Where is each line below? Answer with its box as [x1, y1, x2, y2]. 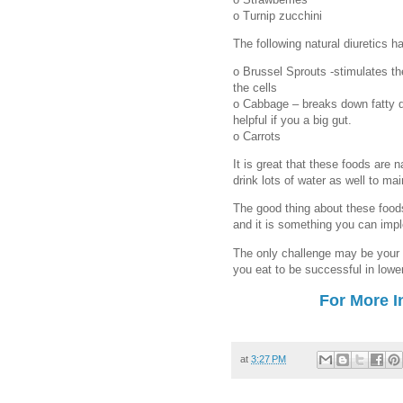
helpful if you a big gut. [233, 113, 352, 127]
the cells [233, 81, 277, 94]
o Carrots [233, 130, 281, 143]
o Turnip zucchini [233, 8, 322, 22]
